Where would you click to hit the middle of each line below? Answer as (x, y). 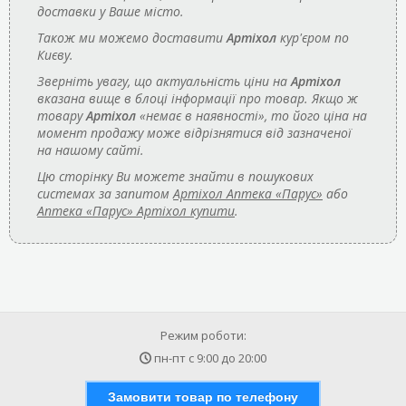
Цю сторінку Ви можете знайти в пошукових (175, 176)
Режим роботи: (203, 335)
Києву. (55, 54)
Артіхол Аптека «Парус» (248, 193)
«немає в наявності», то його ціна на (251, 115)
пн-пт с (175, 358)
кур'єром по (313, 37)
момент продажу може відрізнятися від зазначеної (194, 132)
